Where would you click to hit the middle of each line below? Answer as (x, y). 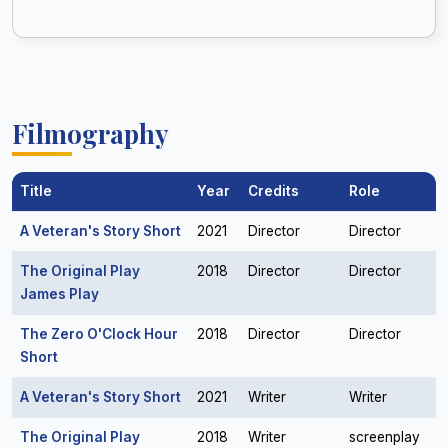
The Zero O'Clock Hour (99, 334)
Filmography (90, 133)
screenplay (384, 437)
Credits (273, 191)
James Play (59, 294)
